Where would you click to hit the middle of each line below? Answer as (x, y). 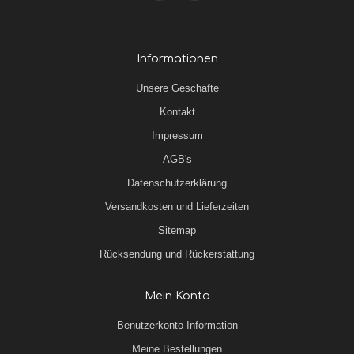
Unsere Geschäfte (177, 88)
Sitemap (177, 231)
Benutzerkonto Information (177, 326)
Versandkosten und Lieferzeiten (177, 207)
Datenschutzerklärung (177, 183)
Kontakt (177, 112)
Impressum (177, 136)
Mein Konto (177, 296)
